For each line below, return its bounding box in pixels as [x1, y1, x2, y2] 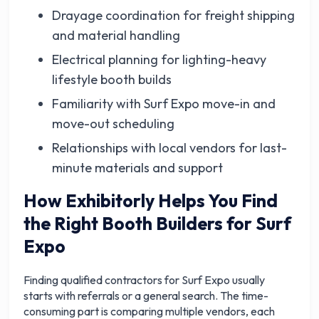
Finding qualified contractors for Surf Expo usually [23, 273, 266, 288]
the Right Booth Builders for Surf [23, 212, 292, 236]
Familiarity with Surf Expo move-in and [52, 95, 276, 113]
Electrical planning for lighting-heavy [52, 51, 267, 68]
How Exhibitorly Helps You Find [23, 189, 278, 213]
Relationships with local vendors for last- [52, 140, 288, 157]
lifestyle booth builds [52, 71, 172, 88]
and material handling [52, 27, 181, 44]
